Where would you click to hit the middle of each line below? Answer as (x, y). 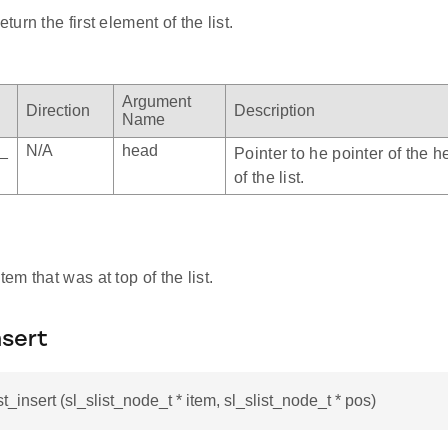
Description (274, 111)
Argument (156, 102)
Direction (58, 111)
